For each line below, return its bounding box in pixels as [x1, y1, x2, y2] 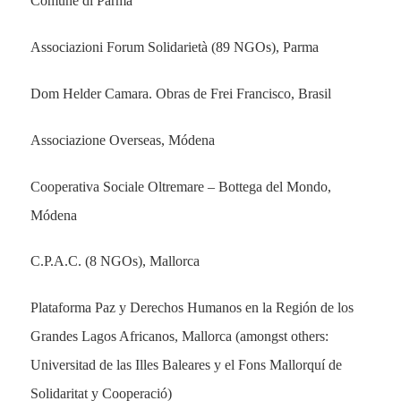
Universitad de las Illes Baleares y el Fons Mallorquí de [30, 357, 342, 373]
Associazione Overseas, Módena [30, 132, 215, 148]
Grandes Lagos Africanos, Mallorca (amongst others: [30, 328, 328, 345]
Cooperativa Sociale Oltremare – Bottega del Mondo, [30, 178, 331, 194]
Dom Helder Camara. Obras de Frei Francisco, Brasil [30, 86, 331, 101]
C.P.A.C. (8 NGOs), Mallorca [30, 253, 200, 269]
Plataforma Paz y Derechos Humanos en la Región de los [30, 300, 354, 316]
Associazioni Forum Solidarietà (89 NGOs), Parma [30, 39, 319, 55]
